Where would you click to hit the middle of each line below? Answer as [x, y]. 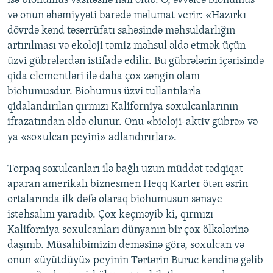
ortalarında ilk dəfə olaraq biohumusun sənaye [115, 199]
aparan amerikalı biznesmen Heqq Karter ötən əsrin [128, 184]
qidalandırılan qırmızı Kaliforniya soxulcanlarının [123, 107]
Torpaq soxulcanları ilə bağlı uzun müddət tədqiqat [125, 169]
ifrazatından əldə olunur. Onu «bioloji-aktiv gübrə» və [133, 122]
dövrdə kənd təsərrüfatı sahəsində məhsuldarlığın [121, 30]
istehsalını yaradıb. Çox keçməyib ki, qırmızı [110, 214]
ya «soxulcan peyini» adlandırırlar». [92, 137]
